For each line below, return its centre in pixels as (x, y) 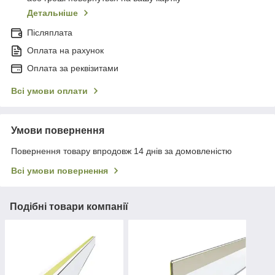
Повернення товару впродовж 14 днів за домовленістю (122, 151)
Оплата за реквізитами (73, 68)
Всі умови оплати (49, 91)
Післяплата (50, 33)
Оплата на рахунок (65, 51)
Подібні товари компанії (69, 207)
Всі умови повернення (60, 171)
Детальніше (52, 13)
